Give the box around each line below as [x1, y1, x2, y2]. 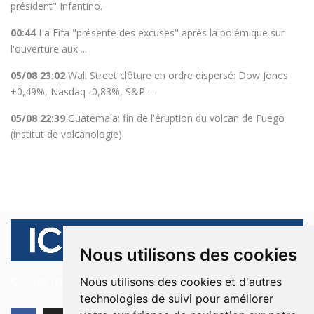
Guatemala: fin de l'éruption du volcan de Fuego [68, 111, 285, 125]
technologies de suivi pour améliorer [79, 292, 273, 306]
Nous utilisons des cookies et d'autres [79, 275, 282, 289]
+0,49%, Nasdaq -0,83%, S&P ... [11, 85, 154, 99]
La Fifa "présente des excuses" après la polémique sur [39, 26, 285, 40]
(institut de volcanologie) [11, 128, 122, 142]
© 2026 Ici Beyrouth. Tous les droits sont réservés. [11, 273, 275, 289]
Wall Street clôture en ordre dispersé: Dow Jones [68, 69, 288, 83]
